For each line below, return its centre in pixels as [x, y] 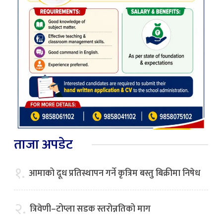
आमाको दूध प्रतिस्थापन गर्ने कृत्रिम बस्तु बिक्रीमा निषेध [114, 173]
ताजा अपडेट [43, 144]
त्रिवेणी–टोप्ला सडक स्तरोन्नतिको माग [90, 209]
